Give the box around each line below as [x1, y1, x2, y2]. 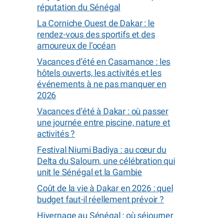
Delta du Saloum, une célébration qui [37, 156, 175, 166]
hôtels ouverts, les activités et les [37, 68, 162, 78]
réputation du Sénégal [37, 2, 121, 12]
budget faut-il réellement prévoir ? [37, 194, 164, 204]
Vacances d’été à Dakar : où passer [37, 106, 169, 116]
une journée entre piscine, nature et [37, 117, 170, 127]
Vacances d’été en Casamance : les [37, 56, 171, 67]
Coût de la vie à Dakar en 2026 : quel [37, 183, 173, 193]
